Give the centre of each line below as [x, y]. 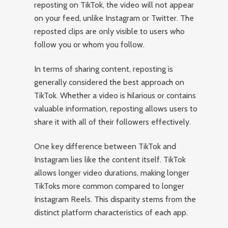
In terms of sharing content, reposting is [104, 69]
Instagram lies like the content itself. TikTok [110, 160]
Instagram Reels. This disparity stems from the [115, 199]
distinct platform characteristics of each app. [111, 212]
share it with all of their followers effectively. [113, 122]
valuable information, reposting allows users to [116, 109]
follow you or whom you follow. [90, 45]
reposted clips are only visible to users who [110, 31]
